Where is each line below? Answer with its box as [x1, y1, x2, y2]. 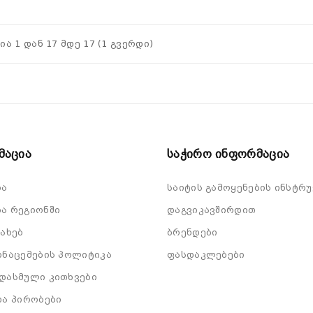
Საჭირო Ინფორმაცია [167, 147, 290, 161]
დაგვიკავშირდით [167, 205, 256, 215]
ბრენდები [167, 227, 218, 238]
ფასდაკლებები [167, 249, 245, 260]
